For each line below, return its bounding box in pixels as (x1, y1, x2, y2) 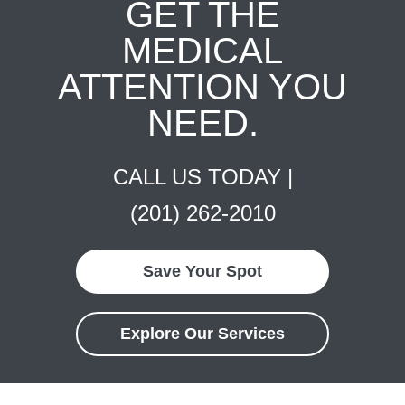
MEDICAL (122, 31, 283, 71)
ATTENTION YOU (58, 67, 347, 107)
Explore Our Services (120, 325, 285, 343)
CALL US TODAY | (112, 165, 293, 189)
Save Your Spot (143, 262, 262, 280)
